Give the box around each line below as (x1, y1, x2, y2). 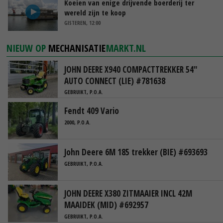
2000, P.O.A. (64, 118, 91, 126)
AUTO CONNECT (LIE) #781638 (64, 75, 165, 87)
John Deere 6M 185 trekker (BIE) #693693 (64, 146, 208, 158)
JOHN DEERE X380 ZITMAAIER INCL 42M (64, 188, 192, 200)
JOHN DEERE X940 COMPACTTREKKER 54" (64, 63, 198, 75)
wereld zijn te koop (64, 7, 126, 17)
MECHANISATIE (48, 41, 106, 55)
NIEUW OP (6, 41, 49, 55)
